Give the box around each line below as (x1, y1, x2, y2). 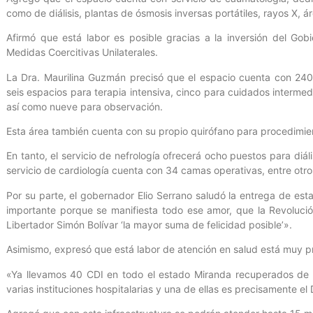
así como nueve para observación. (6, 100, 163, 112)
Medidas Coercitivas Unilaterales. (6, 46, 158, 59)
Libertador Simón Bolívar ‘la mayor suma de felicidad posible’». (6, 218, 292, 231)
